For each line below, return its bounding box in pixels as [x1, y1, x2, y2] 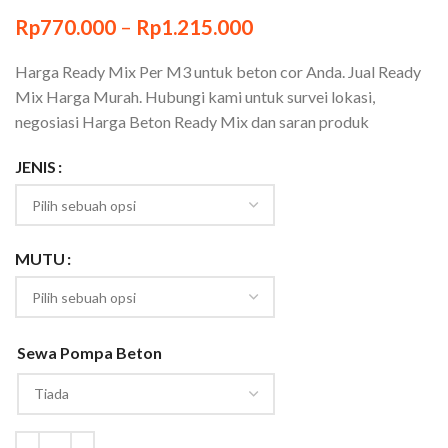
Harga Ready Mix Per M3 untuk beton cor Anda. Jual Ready [15, 61, 421, 81]
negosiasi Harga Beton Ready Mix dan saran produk [15, 111, 369, 131]
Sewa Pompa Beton [17, 343, 162, 363]
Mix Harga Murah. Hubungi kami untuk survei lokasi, [15, 86, 375, 106]
